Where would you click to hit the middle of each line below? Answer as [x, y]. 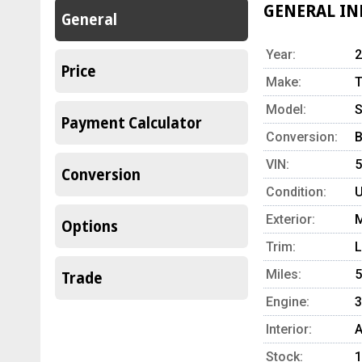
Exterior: [290, 219]
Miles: [284, 274]
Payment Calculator [132, 123]
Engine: [288, 302]
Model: [286, 109]
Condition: [296, 192]
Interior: [289, 329]
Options [90, 226]
